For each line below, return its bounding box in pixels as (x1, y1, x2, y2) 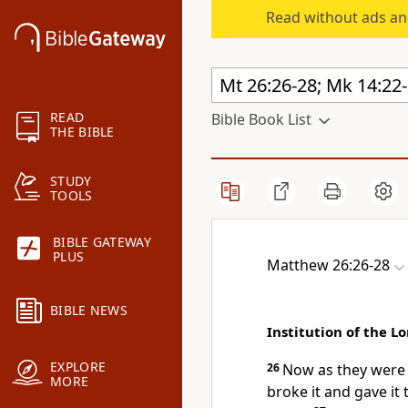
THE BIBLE (50, 123, 115, 141)
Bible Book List (211, 109, 311, 129)
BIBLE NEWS (50, 301, 127, 320)
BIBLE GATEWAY (53, 233, 151, 251)
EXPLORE (50, 358, 107, 376)
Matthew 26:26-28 (267, 255, 390, 275)
